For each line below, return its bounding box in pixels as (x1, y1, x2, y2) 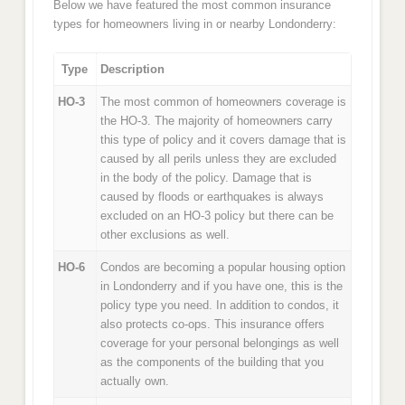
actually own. (100, 374, 170, 389)
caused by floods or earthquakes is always (100, 190, 325, 204)
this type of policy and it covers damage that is (100, 133, 347, 147)
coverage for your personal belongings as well (100, 336, 340, 351)
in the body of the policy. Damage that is (100, 171, 313, 185)
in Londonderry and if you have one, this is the (100, 279, 344, 294)
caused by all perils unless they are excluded (100, 152, 337, 166)
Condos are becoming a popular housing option (100, 260, 346, 275)
